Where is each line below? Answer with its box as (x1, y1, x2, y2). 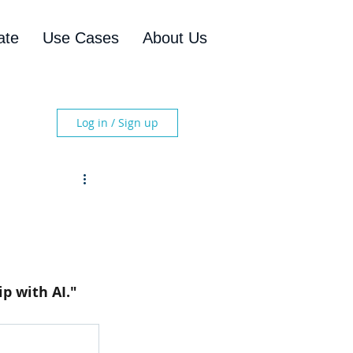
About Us (143, 29, 207, 46)
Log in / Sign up (76, 115, 158, 130)
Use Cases (43, 29, 119, 46)
